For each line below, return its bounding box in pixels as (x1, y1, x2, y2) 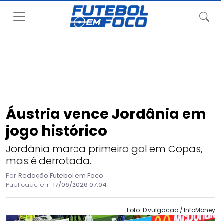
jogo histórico (6, 121, 107, 141)
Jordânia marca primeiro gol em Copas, (6, 142, 202, 156)
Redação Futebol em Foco (18, 171, 103, 180)
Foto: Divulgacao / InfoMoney (127, 206, 215, 214)
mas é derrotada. (6, 154, 91, 168)
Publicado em (6, 180, 53, 189)
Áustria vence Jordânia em (6, 104, 206, 124)
